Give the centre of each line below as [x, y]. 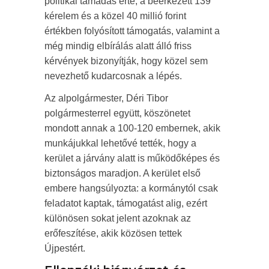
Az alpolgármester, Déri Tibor [106, 98]
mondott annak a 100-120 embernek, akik [132, 128]
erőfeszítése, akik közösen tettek [113, 233]
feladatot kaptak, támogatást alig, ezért [126, 203]
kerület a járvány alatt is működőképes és [132, 158]
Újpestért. [65, 248]
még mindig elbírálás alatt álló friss [118, 46]
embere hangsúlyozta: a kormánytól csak [131, 188]
